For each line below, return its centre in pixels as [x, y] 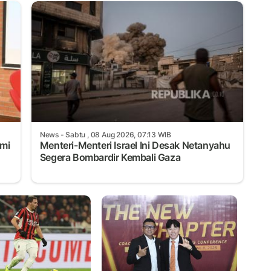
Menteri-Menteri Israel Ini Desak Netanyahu [135, 145]
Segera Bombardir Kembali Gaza [110, 157]
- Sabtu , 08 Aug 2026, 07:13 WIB [115, 134]
